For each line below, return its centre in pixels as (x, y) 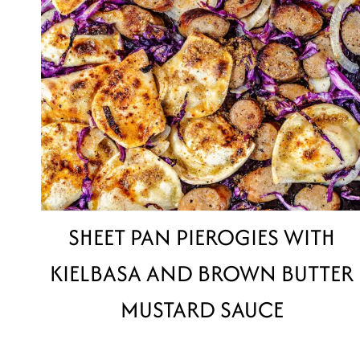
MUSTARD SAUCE (202, 309)
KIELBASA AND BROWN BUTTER (202, 273)
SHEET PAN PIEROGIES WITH (202, 237)
